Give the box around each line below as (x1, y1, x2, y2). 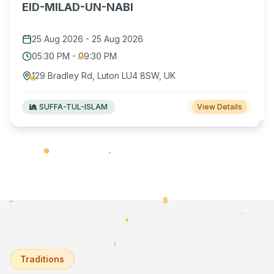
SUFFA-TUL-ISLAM (39, 102, 108, 111)
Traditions (20, 254, 64, 264)
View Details (197, 102, 242, 111)
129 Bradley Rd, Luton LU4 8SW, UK (32, 70, 176, 81)
